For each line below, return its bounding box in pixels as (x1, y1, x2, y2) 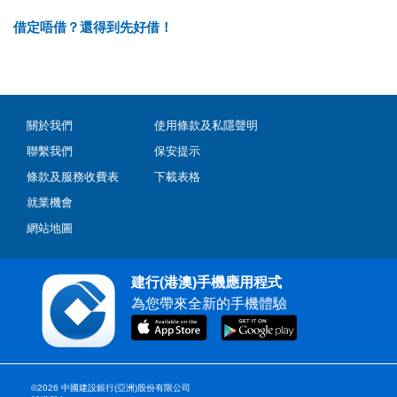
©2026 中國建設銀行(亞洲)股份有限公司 (31, 383, 191, 393)
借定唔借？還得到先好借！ (13, 19, 173, 35)
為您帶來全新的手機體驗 (131, 296, 287, 311)
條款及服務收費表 (27, 170, 119, 183)
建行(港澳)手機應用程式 (131, 275, 282, 290)
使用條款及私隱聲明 (154, 119, 258, 132)
